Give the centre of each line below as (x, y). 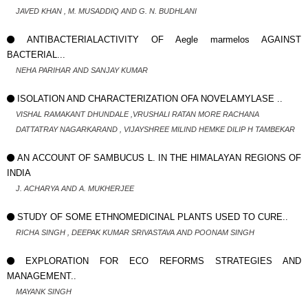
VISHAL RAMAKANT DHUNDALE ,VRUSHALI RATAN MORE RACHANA (137, 114)
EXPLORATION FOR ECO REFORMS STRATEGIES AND (163, 261)
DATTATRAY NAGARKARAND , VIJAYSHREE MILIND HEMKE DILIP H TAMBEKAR (155, 129)
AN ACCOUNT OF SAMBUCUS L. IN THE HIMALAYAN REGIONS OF (159, 158)
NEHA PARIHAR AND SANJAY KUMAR (82, 70)
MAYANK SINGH (44, 291)
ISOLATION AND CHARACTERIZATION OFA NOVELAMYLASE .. (150, 99)
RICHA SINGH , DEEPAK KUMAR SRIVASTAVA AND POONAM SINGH (135, 232)
